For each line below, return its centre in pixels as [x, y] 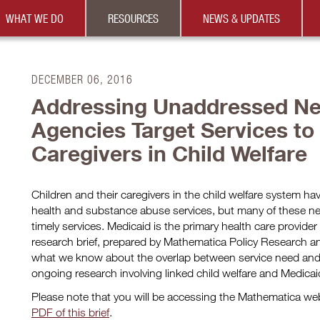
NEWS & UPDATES [242, 18]
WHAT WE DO [35, 18]
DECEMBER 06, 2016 [82, 79]
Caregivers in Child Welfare [169, 153]
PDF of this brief [70, 312]
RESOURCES [134, 18]
